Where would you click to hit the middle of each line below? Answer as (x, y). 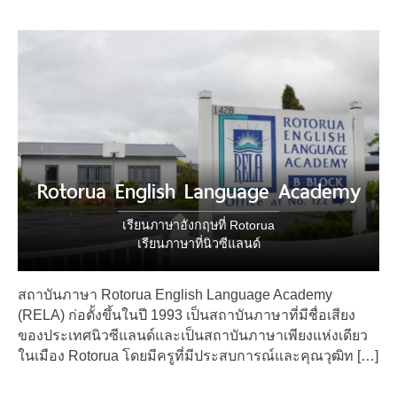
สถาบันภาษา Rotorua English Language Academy (175, 294)
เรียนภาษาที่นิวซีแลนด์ (198, 243)
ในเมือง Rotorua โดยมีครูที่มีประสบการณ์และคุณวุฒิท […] (198, 355)
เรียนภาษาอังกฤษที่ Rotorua (198, 225)
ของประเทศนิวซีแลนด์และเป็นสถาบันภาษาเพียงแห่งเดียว (193, 335)
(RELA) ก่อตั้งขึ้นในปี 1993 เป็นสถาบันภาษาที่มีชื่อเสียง (187, 315)
